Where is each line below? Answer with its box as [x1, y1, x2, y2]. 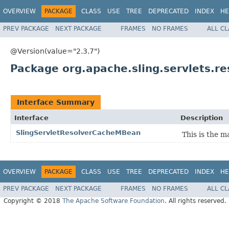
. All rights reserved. [165, 197, 226, 205]
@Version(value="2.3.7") [10, 47, 100, 55]
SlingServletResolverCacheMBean [16, 128, 141, 136]
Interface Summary [17, 98, 95, 106]
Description [180, 113, 223, 122]
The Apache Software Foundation [62, 197, 165, 205]
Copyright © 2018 [4, 197, 62, 205]
